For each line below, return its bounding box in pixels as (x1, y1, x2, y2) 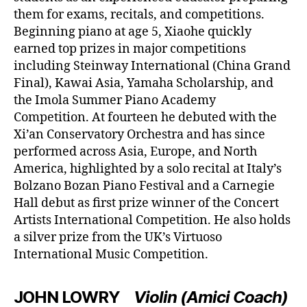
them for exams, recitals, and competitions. (14, 6, 265, 23)
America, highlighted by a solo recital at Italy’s (14, 160, 282, 177)
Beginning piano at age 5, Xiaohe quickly (14, 23, 251, 40)
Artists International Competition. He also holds (14, 212, 291, 228)
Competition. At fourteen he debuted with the (14, 109, 277, 125)
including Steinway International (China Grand (14, 58, 291, 74)
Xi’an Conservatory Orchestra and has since (14, 126, 265, 143)
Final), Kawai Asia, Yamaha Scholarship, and (14, 75, 273, 91)
